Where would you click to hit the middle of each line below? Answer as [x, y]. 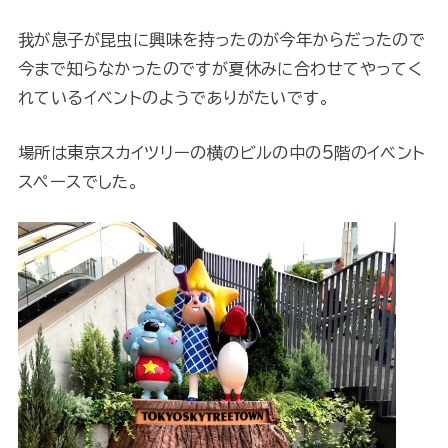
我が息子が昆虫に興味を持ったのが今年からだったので [221, 39]
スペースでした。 [78, 181]
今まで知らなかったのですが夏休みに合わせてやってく [220, 68]
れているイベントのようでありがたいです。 [174, 97]
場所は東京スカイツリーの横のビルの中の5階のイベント [221, 152]
